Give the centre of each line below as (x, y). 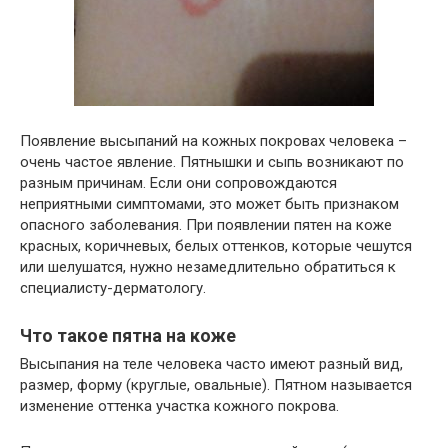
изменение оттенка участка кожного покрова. (179, 406)
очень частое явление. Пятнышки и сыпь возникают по (212, 162)
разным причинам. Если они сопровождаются (178, 183)
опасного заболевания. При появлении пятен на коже (206, 225)
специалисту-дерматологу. (113, 288)
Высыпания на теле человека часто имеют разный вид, (211, 364)
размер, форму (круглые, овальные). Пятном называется (216, 385)
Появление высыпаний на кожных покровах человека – (213, 141)
